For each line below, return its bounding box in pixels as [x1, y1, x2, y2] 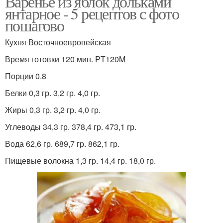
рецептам [41, 99, 75, 109]
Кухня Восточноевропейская [5, 36, 111, 48]
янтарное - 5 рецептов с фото [5, 2, 179, 24]
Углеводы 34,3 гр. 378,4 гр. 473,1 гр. [5, 121, 136, 132]
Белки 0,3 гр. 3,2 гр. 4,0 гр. [5, 87, 100, 99]
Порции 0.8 [5, 70, 46, 82]
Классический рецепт [126, 39, 203, 49]
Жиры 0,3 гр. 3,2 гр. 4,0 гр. [5, 104, 101, 115]
